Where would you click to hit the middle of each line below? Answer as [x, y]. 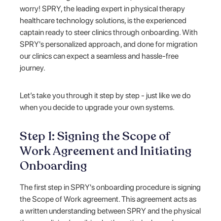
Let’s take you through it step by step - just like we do [106, 95]
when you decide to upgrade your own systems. [98, 107]
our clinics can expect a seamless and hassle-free [99, 56]
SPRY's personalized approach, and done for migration [109, 44]
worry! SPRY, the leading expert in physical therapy [103, 8]
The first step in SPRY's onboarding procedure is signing [110, 187]
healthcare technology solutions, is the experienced [103, 20]
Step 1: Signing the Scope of [95, 136]
